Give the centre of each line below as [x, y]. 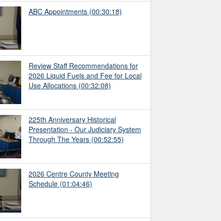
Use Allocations [52, 85]
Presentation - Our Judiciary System [85, 129]
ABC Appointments [58, 11]
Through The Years [59, 139]
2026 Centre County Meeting [74, 174]
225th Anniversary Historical [72, 120]
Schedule [43, 184]
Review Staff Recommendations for [83, 65]
